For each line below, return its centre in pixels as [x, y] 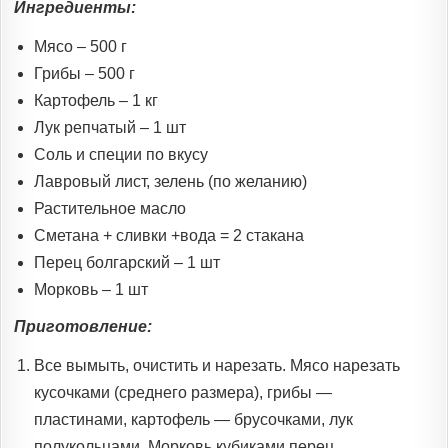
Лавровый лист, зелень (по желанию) [170, 182]
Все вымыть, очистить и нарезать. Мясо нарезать [217, 366]
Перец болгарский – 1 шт [127, 263]
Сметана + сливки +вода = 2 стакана [169, 236]
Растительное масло [110, 209]
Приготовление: [83, 327]
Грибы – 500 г [84, 74]
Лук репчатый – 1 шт [110, 128]
